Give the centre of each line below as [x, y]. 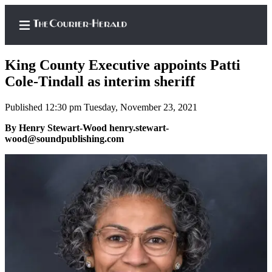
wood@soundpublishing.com [64, 139]
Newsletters [66, 155]
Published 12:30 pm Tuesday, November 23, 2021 [101, 107]
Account [79, 246]
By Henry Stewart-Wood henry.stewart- [87, 128]
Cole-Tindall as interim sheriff [100, 82]
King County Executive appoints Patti [123, 65]
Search [56, 132]
